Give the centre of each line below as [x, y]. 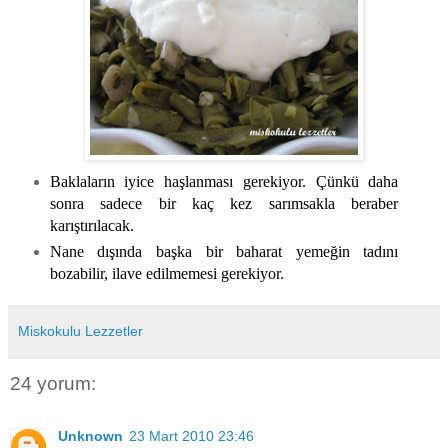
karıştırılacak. [91, 226]
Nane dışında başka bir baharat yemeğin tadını [224, 252]
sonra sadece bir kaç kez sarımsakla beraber [224, 204]
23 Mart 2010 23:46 [191, 435]
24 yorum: [53, 384]
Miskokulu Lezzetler [80, 331]
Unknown [90, 435]
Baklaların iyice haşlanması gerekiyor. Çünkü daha [224, 182]
